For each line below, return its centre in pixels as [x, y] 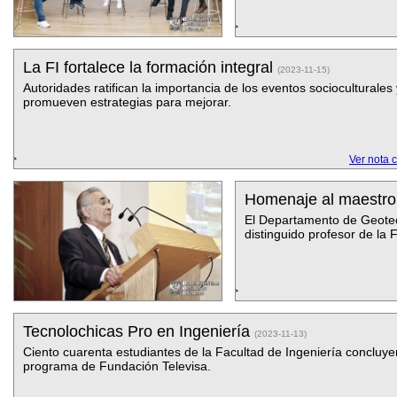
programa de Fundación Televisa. [117, 366]
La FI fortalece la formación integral [150, 67]
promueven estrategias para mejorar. [127, 102]
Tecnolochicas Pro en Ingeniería [139, 331]
